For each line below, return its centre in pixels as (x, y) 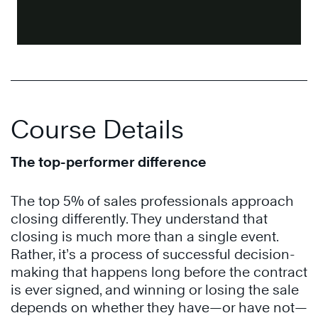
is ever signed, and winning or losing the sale (155, 290)
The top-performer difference (109, 162)
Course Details (97, 130)
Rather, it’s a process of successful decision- (153, 254)
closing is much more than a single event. (144, 237)
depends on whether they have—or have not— (159, 308)
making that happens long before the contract (159, 272)
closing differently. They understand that (139, 219)
